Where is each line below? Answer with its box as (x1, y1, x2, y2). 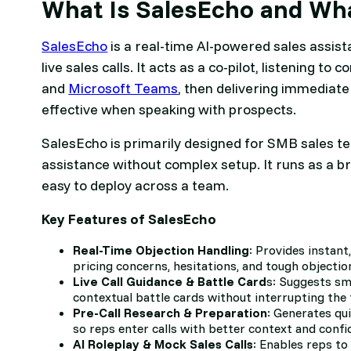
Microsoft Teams (68, 79, 179, 98)
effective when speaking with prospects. (42, 100, 297, 119)
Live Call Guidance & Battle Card (73, 273, 267, 290)
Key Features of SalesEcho (42, 210, 217, 229)
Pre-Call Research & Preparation (73, 305, 268, 321)
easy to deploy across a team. (42, 176, 230, 195)
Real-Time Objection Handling (73, 242, 250, 259)
